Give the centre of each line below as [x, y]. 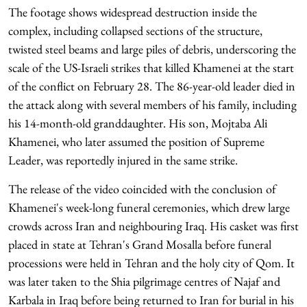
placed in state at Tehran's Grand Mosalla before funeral [140, 244]
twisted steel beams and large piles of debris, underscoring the [152, 49]
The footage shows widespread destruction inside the [133, 12]
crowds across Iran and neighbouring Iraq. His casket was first [153, 226]
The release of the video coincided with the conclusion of [142, 189]
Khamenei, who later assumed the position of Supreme [136, 142]
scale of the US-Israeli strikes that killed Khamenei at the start [151, 67]
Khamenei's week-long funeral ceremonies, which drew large [149, 207]
